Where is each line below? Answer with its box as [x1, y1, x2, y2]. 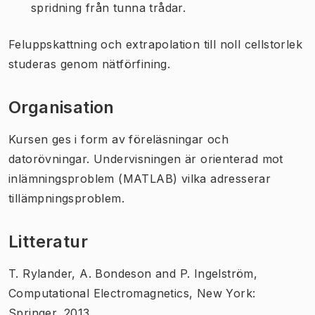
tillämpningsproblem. [8, 191, 124, 205]
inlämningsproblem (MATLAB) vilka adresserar [8, 171, 271, 186]
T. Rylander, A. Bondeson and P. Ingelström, [8, 266, 258, 281]
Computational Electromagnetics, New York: [8, 285, 256, 300]
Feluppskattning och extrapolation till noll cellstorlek [8, 37, 302, 51]
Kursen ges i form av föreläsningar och [8, 131, 229, 146]
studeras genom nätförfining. [8, 56, 171, 71]
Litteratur [8, 231, 88, 252]
